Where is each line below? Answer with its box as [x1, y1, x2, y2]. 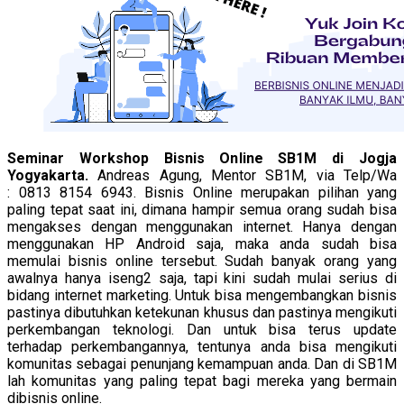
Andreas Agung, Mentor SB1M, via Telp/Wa [97, 166, 398, 184]
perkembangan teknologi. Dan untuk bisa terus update [7, 320, 397, 338]
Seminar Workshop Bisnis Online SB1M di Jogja [7, 149, 397, 167]
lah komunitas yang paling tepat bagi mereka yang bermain [7, 372, 397, 390]
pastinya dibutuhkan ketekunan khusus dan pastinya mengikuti [7, 303, 397, 321]
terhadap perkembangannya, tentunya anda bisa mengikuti [7, 337, 397, 355]
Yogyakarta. [7, 166, 98, 184]
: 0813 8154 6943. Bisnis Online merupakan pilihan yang [7, 183, 397, 201]
